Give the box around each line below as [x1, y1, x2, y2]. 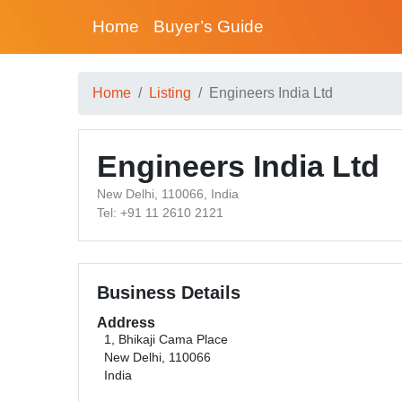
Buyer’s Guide [153, 17, 264, 36]
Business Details [97, 283, 240, 302]
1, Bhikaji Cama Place [104, 333, 228, 346]
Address [97, 315, 155, 330]
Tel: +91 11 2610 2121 [97, 205, 223, 220]
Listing [149, 85, 191, 100]
